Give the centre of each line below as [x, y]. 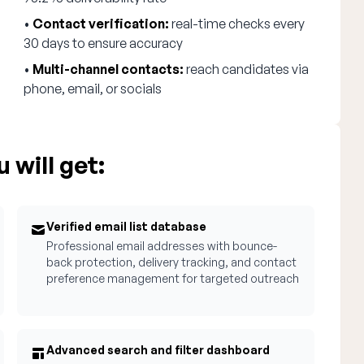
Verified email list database [127, 226]
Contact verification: [101, 24]
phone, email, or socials [93, 89]
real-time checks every [237, 24]
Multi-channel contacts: [108, 69]
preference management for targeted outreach [173, 278]
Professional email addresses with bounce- [162, 246]
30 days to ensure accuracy [104, 43]
